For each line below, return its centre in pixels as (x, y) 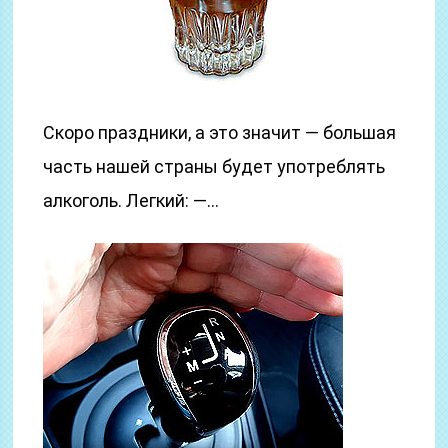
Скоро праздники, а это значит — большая (220, 132)
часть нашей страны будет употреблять (214, 166)
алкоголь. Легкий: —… (131, 200)
